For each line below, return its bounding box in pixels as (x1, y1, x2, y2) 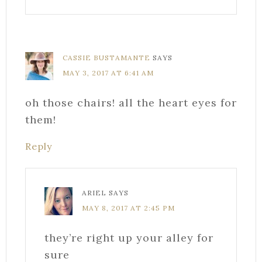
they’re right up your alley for (44, 230, 213, 244)
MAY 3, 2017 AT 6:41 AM (63, 68, 154, 77)
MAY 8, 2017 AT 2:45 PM (82, 203, 175, 212)
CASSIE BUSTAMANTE (63, 53, 150, 62)
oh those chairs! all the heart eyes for (25, 95, 237, 109)
